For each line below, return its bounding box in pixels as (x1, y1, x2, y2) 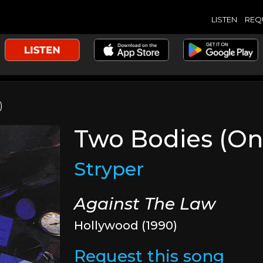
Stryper (74, 157, 144, 180)
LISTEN (211, 14, 237, 24)
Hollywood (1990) (74, 218, 178, 232)
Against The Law (74, 194, 216, 214)
